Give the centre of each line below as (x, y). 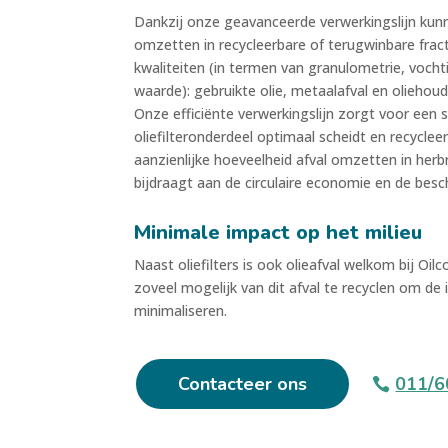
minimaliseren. (181, 311)
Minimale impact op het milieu (278, 233)
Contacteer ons (243, 383)
